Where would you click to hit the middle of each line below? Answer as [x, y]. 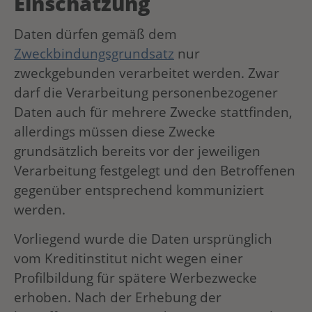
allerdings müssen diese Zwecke [115, 131]
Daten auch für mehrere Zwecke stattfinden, [153, 111]
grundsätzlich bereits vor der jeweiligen [137, 150]
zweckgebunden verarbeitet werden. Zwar [147, 72]
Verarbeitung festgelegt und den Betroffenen [155, 170]
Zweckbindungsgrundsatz [94, 53]
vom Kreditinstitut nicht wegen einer [128, 258]
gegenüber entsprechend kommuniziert [139, 189]
